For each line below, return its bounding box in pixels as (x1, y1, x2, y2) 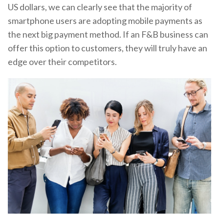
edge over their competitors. (8, 56, 117, 67)
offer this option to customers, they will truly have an (8, 43, 207, 54)
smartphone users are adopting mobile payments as (8, 15, 202, 26)
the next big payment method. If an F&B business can (8, 29, 208, 40)
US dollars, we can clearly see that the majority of (8, 1, 192, 13)
